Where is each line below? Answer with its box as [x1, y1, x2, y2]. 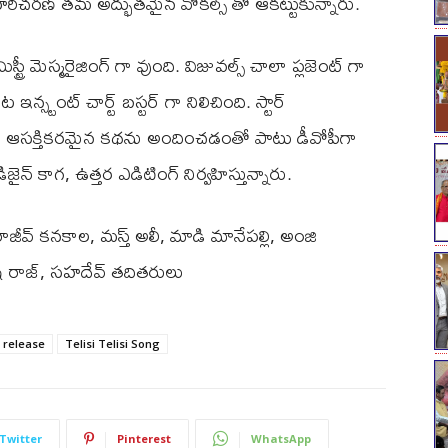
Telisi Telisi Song [65, 335, 160, 351]
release [3, 335, 45, 351]
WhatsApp [251, 430, 311, 446]
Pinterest [117, 430, 171, 446]
